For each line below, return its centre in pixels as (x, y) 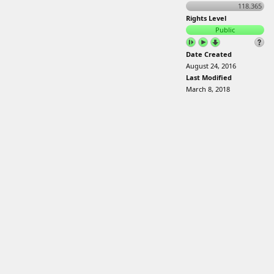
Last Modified (209, 77)
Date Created (209, 54)
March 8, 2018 (208, 89)
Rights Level (206, 18)
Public (225, 30)
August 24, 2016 (211, 66)
